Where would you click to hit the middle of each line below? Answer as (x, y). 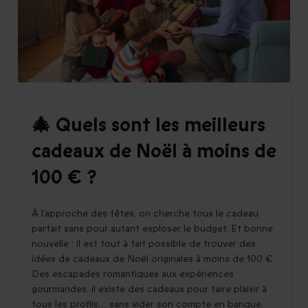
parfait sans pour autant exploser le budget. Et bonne (152, 229)
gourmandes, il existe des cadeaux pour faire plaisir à (149, 289)
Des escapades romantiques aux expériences (133, 274)
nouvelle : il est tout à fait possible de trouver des (144, 244)
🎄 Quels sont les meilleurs (148, 125)
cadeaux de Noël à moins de (154, 152)
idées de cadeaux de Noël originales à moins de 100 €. (153, 259)
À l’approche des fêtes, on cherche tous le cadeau (145, 214)
